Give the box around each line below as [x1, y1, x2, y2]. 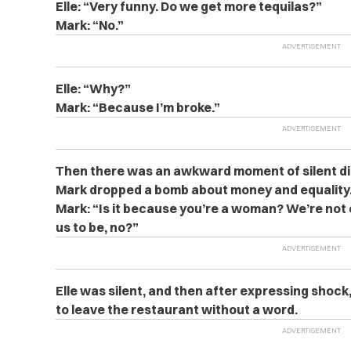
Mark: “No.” [55, 17, 124, 33]
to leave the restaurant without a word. [55, 302, 298, 317]
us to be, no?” [55, 219, 139, 235]
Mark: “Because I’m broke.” [55, 100, 220, 115]
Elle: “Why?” [55, 81, 131, 96]
